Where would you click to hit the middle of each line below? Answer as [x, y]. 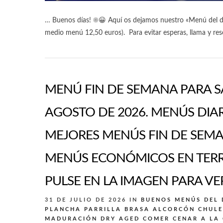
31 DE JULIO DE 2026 [87, 200]
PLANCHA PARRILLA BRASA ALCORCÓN [120, 210]
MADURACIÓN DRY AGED [92, 219]
